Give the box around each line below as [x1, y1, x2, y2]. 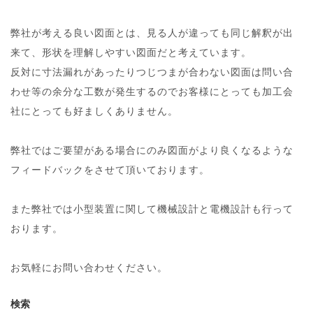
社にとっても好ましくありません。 [10, 105, 178, 117]
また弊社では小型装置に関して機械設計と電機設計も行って [10, 203, 293, 214]
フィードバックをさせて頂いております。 [10, 164, 210, 175]
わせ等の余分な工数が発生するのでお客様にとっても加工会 [10, 86, 293, 97]
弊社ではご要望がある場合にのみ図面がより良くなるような [10, 145, 293, 156]
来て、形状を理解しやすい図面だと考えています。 [10, 47, 252, 58]
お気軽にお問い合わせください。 [10, 262, 168, 273]
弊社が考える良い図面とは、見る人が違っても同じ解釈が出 [10, 27, 293, 38]
